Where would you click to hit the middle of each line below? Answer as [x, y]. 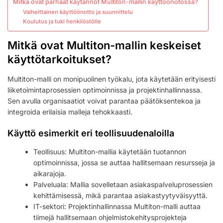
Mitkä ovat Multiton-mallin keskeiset [104, 46]
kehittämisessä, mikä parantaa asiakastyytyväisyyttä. [121, 196]
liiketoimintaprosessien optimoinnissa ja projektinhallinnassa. [105, 90]
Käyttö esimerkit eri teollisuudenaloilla [91, 133]
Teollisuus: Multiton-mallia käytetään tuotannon [110, 152]
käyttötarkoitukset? [59, 59]
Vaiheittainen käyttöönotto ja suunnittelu [78, 12]
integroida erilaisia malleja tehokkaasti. [70, 112]
